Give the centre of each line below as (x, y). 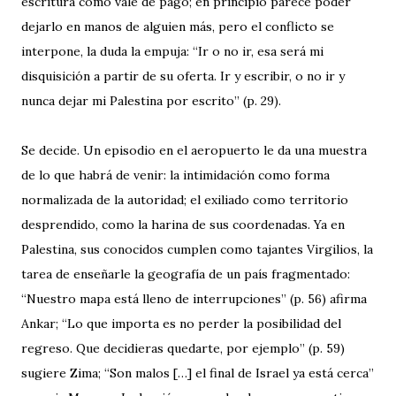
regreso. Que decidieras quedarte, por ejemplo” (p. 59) (183, 348)
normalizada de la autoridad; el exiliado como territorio (185, 200)
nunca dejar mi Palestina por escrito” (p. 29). (151, 101)
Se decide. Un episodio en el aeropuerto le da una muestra (194, 150)
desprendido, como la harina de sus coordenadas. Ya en (183, 225)
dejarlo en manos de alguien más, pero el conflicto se (178, 27)
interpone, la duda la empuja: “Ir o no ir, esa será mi (172, 51)
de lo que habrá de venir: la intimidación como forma (175, 175)
